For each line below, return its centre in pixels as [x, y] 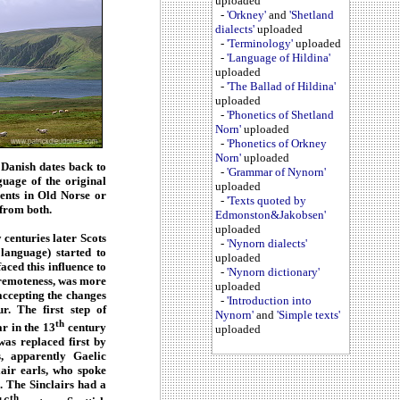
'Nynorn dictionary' [273, 272]
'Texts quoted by [267, 201]
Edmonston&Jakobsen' [271, 215]
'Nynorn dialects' [267, 244]
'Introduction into [269, 301]
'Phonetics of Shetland [280, 115]
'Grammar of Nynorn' [276, 172]
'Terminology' [260, 44]
